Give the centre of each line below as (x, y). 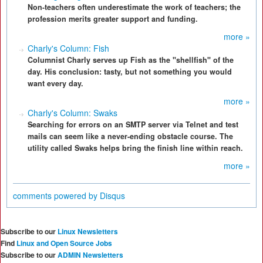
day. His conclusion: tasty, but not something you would (130, 72)
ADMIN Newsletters (90, 255)
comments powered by (56, 195)
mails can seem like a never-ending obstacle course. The (130, 136)
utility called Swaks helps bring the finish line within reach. (135, 148)
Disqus (112, 195)
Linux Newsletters (88, 231)
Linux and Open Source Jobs (64, 243)
